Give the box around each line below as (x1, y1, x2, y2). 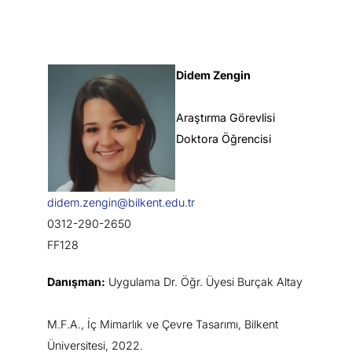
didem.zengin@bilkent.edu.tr (47, 195, 195, 209)
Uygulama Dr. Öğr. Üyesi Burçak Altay (105, 274, 302, 288)
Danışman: (47, 274, 105, 288)
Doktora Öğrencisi (176, 131, 271, 145)
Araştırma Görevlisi (176, 110, 275, 124)
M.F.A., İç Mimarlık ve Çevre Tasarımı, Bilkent (47, 317, 278, 331)
